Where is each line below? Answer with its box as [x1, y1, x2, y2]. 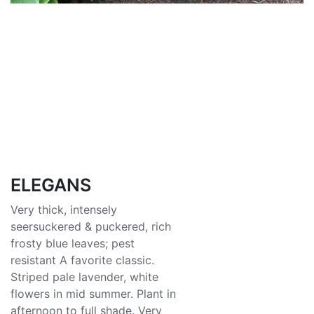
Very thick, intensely [11, 202, 117, 217]
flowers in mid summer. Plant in [11, 286, 176, 301]
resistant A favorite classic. [11, 252, 154, 267]
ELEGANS [11, 174, 91, 196]
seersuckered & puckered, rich [11, 219, 171, 233]
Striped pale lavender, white [11, 269, 158, 284]
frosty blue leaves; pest [11, 235, 135, 250]
